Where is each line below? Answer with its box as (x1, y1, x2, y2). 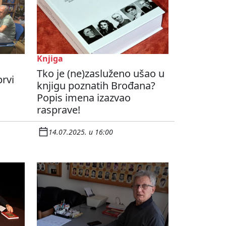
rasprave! (37, 103, 80, 117)
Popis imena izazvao (37, 91, 131, 105)
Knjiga (37, 53, 63, 65)
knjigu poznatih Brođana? (37, 79, 155, 93)
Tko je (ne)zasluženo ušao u (37, 67, 164, 81)
